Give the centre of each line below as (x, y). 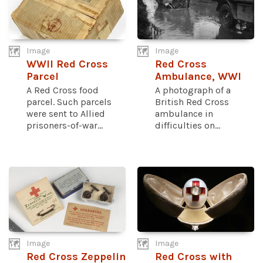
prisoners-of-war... (65, 125)
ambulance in (184, 113)
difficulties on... (188, 125)
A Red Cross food (63, 90)
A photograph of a (193, 90)
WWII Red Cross (67, 64)
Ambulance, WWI (198, 76)
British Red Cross (192, 102)
